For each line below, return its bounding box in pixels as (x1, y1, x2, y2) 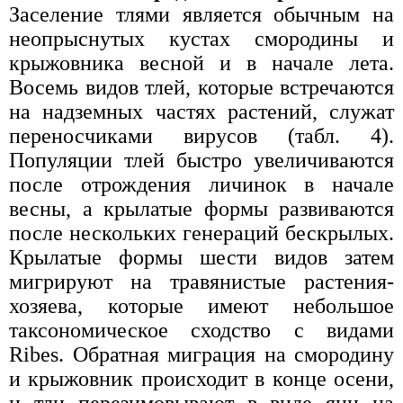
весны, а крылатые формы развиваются (9, 196, 394, 220)
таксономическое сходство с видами (9, 318, 394, 342)
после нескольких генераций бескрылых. (9, 220, 394, 245)
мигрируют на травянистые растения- (9, 269, 394, 293)
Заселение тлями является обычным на (9, 2, 394, 26)
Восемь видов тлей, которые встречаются (9, 75, 394, 99)
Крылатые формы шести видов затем (9, 245, 394, 269)
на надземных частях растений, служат (9, 99, 394, 123)
